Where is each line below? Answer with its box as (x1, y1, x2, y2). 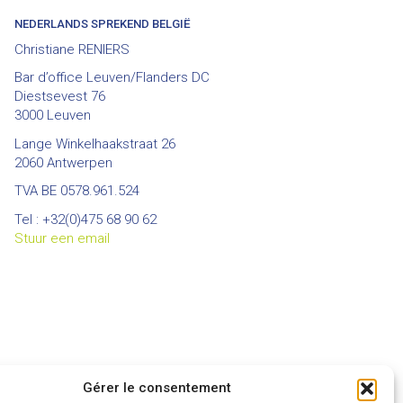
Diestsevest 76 (14, 88, 105, 104)
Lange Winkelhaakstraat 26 (14, 135, 175, 152)
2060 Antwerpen (14, 154, 112, 171)
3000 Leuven (14, 107, 91, 123)
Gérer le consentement (83, 380, 232, 396)
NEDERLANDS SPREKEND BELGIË (14, 17, 191, 31)
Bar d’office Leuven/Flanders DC (14, 69, 210, 85)
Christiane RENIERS (14, 40, 130, 58)
